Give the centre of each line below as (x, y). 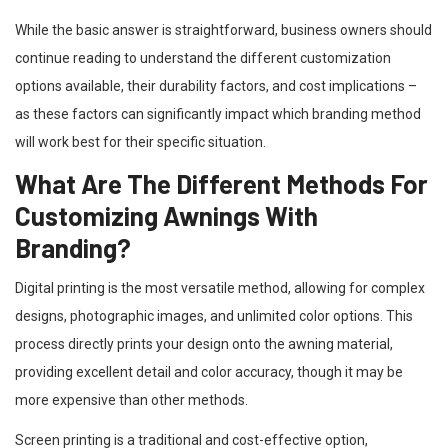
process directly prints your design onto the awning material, (204, 343)
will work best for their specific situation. (140, 141)
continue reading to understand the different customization (203, 57)
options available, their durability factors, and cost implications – (216, 85)
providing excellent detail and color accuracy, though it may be (209, 371)
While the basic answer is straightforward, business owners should (223, 29)
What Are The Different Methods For (221, 183)
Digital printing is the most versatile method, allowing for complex (220, 287)
